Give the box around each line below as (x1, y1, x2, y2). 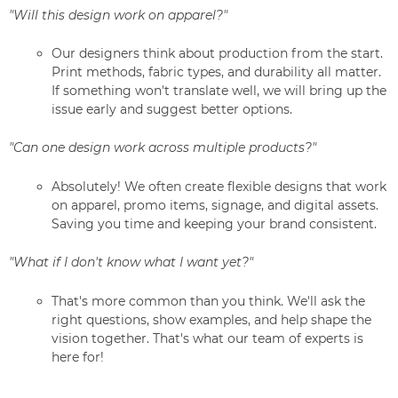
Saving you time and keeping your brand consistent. (52, 215, 377, 232)
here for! (52, 348, 104, 365)
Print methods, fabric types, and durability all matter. (52, 64, 381, 81)
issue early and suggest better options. (52, 101, 292, 118)
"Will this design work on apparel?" (9, 6, 227, 23)
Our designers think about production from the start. (52, 45, 383, 62)
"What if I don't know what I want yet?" (9, 254, 253, 271)
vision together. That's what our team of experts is (52, 330, 363, 346)
